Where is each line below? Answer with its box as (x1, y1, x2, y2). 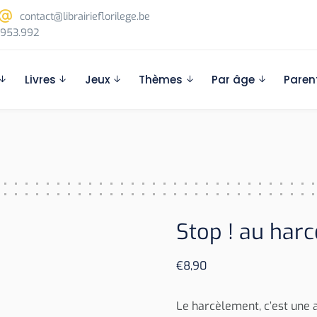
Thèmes (139, 72, 183, 87)
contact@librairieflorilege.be (17, 10, 151, 23)
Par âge (212, 72, 255, 87)
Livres (24, 72, 56, 87)
